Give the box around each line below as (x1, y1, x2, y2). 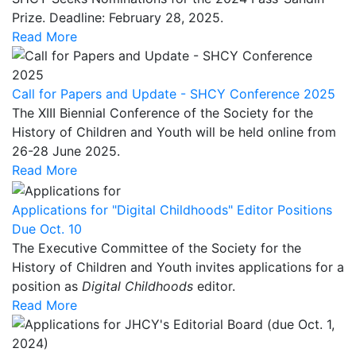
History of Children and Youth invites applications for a (12, 259, 344, 276)
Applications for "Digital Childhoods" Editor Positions (12, 202, 332, 219)
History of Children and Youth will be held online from (12, 124, 336, 141)
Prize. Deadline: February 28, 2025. (12, 10, 223, 26)
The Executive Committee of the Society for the (12, 240, 301, 257)
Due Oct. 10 (12, 221, 82, 238)
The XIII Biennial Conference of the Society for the (12, 105, 313, 122)
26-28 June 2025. (12, 143, 124, 160)
